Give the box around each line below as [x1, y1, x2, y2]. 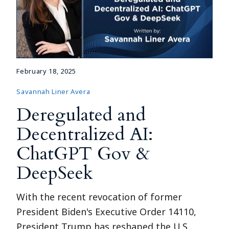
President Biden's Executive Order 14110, [16, 205, 197, 218]
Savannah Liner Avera [16, 86, 90, 96]
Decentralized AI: [16, 121, 153, 147]
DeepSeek [16, 160, 94, 186]
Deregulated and [16, 102, 146, 127]
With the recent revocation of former [16, 190, 182, 203]
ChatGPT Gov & [16, 141, 150, 166]
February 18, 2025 [16, 66, 76, 76]
